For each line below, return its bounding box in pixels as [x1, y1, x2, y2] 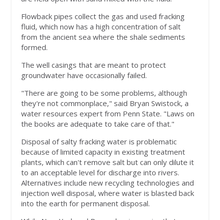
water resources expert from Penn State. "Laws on [21, 109, 195, 119]
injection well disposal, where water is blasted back [21, 188, 194, 198]
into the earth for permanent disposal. [21, 198, 150, 209]
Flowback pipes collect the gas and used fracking [21, 11, 185, 22]
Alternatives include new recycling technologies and [21, 178, 194, 188]
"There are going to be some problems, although [21, 88, 188, 98]
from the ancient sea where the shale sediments [21, 32, 186, 42]
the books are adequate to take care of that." [21, 119, 175, 129]
